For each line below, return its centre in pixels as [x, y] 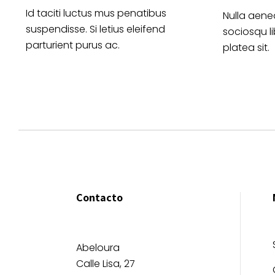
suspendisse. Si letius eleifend [95, 29]
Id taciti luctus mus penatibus [96, 14]
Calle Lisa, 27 [106, 263]
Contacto [99, 197]
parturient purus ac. [73, 45]
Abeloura [98, 247]
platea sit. [246, 47]
